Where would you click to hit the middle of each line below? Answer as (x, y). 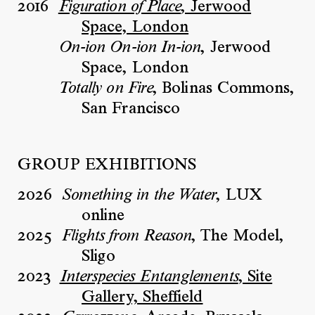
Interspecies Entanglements (149, 277)
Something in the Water (139, 196)
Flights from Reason (126, 237)
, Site (255, 277)
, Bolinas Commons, (224, 88)
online (103, 216)
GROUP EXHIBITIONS (107, 165)
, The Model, (238, 237)
